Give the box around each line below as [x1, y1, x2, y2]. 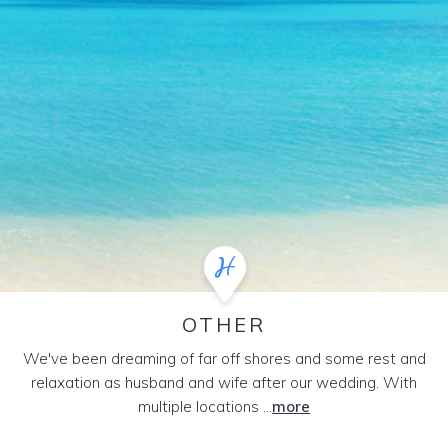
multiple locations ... [138, 397, 272, 416]
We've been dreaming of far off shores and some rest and [22, 349, 426, 368]
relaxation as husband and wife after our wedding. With [31, 373, 417, 392]
